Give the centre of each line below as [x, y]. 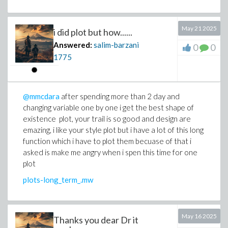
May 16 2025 [199, 216]
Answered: [73, 45]
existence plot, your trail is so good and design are [107, 119]
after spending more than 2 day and [120, 96]
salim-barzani [116, 45]
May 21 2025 [199, 28]
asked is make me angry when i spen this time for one [110, 152]
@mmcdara [41, 96]
